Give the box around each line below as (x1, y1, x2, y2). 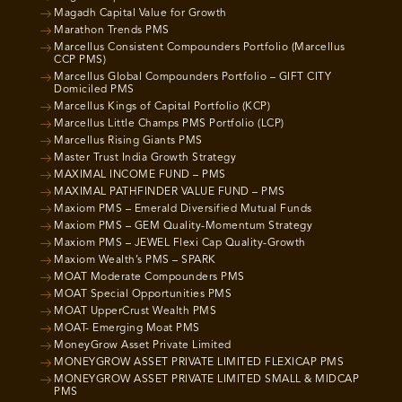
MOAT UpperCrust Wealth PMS (54, 306, 216, 317)
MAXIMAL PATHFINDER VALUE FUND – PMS (54, 187, 285, 197)
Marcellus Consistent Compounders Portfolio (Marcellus (54, 42, 345, 53)
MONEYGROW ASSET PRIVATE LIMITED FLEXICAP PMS (54, 357, 344, 368)
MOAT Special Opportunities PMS (54, 289, 232, 300)
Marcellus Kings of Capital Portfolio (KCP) (54, 101, 270, 112)
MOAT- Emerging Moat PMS (54, 323, 200, 334)
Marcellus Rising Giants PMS (54, 135, 203, 146)
